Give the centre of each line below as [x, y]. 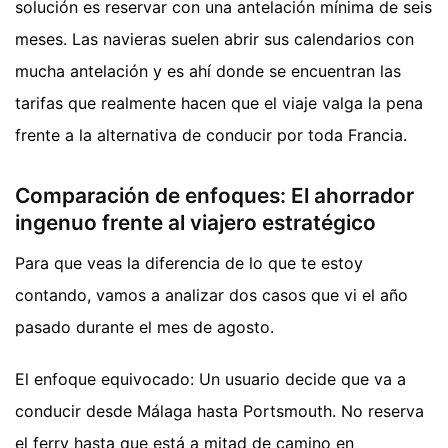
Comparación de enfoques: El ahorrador [214, 196]
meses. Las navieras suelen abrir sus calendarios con [214, 39]
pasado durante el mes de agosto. [144, 326]
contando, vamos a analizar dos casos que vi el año [211, 294]
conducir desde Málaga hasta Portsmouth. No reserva [219, 410]
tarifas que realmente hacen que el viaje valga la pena [219, 103]
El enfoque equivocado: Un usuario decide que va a [210, 378]
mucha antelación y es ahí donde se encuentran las [208, 71]
